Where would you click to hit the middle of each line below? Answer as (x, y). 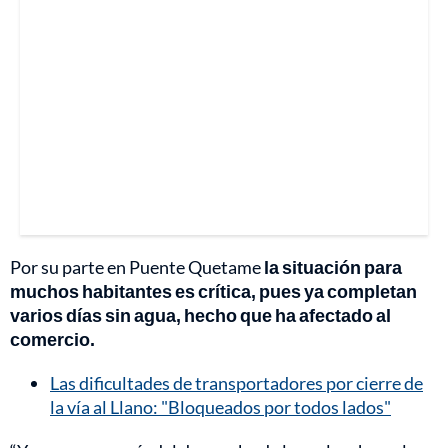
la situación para (331, 266)
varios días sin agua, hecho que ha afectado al (200, 314)
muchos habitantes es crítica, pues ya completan (213, 290)
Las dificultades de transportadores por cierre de (236, 382)
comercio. (52, 338)
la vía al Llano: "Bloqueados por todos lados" (220, 406)
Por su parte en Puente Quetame (135, 266)
